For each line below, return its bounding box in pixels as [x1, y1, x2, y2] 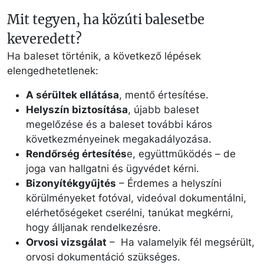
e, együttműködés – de [127, 147, 236, 160]
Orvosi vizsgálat [26, 236, 107, 248]
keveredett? [7, 30, 82, 47]
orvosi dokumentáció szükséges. [26, 250, 180, 263]
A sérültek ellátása [26, 88, 119, 101]
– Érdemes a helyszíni [116, 177, 222, 189]
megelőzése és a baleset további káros [26, 118, 212, 130]
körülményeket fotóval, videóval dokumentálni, [26, 192, 246, 204]
